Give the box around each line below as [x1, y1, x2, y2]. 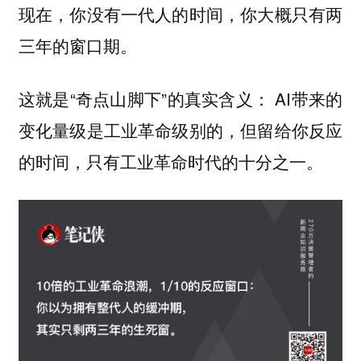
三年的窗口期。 [18, 32, 137, 57]
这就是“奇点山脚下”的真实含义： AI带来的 [18, 86, 343, 111]
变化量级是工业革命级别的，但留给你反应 [18, 118, 343, 143]
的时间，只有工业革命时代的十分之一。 [18, 149, 323, 174]
